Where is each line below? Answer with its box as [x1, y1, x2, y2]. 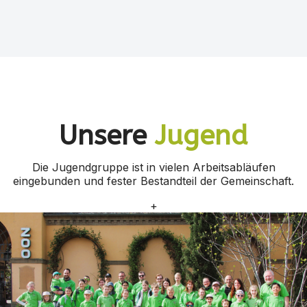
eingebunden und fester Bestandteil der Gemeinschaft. [13, 173, 294, 188]
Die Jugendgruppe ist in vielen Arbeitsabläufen [32, 160, 275, 174]
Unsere [59, 119, 155, 151]
